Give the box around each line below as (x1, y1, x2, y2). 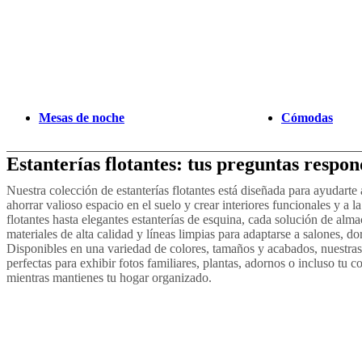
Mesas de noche (39, 110, 124, 124)
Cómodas (281, 110, 333, 124)
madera (6, 57, 44, 71)
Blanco (66, 42, 103, 57)
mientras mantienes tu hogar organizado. (6, 270, 212, 284)
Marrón (28, 42, 66, 57)
